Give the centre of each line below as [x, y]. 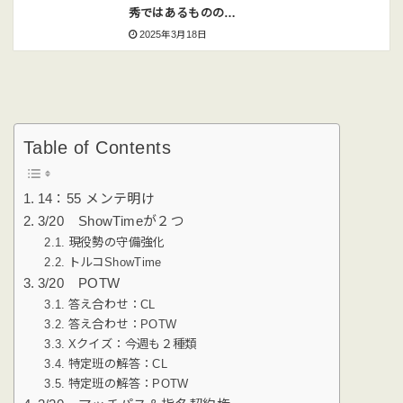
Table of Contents [97, 148]
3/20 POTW [79, 284]
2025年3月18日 [174, 35]
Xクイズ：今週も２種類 [132, 345]
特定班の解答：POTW [128, 384]
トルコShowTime [115, 263]
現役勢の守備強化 [116, 243]
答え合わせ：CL [112, 305]
